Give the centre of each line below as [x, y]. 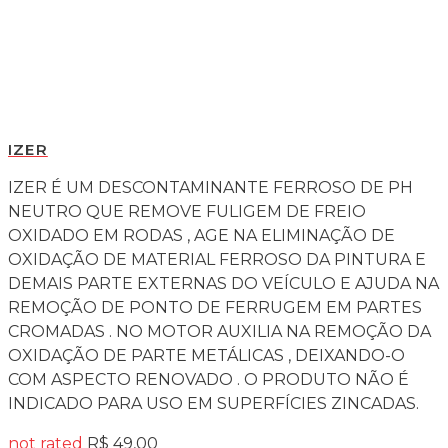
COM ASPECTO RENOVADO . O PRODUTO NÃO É [208, 379]
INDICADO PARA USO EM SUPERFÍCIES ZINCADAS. [213, 403]
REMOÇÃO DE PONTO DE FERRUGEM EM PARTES [215, 307]
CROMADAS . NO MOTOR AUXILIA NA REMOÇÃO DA [219, 331]
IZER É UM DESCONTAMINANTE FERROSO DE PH [210, 187]
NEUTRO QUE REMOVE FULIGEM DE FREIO [187, 211]
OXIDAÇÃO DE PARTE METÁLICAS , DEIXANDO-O [206, 355]
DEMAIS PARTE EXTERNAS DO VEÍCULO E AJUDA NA [223, 283]
